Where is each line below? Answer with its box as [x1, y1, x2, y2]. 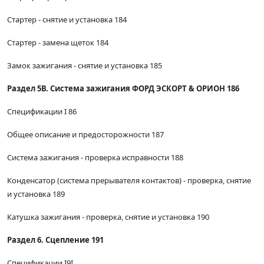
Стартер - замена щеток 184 [7, 37, 108, 48]
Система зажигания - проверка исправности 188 [7, 152, 183, 163]
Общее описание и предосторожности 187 [7, 129, 164, 140]
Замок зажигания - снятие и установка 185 [7, 60, 162, 71]
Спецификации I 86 [7, 106, 77, 117]
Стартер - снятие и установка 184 [7, 14, 127, 25]
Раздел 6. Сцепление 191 [7, 235, 104, 246]
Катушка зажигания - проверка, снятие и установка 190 [7, 212, 209, 223]
